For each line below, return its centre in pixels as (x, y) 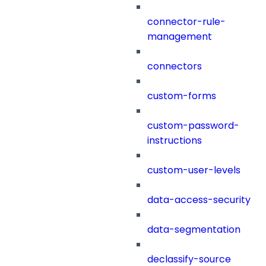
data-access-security (199, 200)
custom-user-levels (194, 170)
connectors (175, 66)
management (180, 37)
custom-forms (182, 96)
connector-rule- (186, 22)
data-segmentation (194, 230)
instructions (175, 141)
